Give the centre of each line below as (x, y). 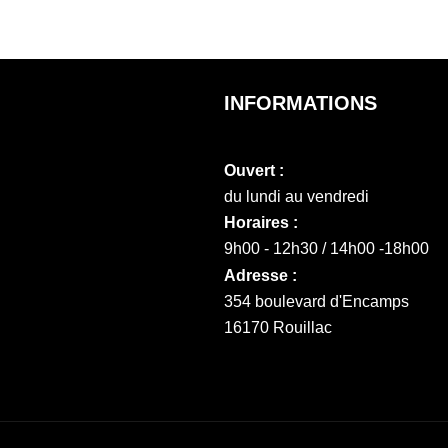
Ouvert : (254, 170)
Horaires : (261, 222)
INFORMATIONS (300, 103)
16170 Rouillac (278, 327)
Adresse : (260, 275)
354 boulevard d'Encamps (316, 301)
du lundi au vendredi (296, 196)
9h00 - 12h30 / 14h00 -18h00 (326, 248)
